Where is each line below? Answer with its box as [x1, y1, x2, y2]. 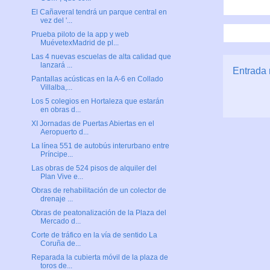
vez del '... [40, 16, 72, 25]
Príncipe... [40, 150, 73, 159]
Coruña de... [40, 239, 81, 248]
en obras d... [40, 105, 81, 115]
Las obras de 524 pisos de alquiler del [31, 164, 157, 173]
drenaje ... [40, 195, 73, 204]
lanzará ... [40, 61, 72, 70]
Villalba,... [40, 83, 72, 92]
